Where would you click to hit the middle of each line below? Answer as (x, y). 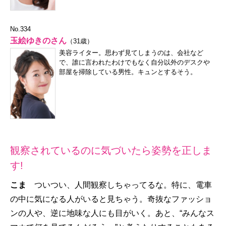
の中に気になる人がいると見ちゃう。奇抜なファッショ (111, 199)
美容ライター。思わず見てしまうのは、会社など (131, 52)
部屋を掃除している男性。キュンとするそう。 (128, 72)
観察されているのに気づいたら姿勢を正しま (111, 150)
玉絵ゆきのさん (38, 40)
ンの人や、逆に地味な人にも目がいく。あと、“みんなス (112, 213)
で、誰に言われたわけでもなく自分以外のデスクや (134, 62)
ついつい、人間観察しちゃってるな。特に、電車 (123, 185)
